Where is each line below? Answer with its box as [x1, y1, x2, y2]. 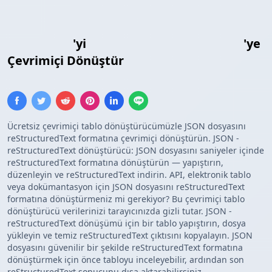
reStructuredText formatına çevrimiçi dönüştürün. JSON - [7, 132, 239, 144]
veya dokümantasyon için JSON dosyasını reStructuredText [7, 181, 245, 193]
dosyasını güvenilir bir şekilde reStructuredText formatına [7, 242, 243, 254]
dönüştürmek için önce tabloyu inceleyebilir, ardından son [7, 254, 244, 266]
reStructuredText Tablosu [89, 35, 243, 52]
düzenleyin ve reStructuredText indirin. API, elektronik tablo [7, 169, 251, 181]
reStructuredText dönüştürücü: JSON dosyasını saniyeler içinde [7, 144, 264, 157]
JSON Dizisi [7, 35, 73, 52]
